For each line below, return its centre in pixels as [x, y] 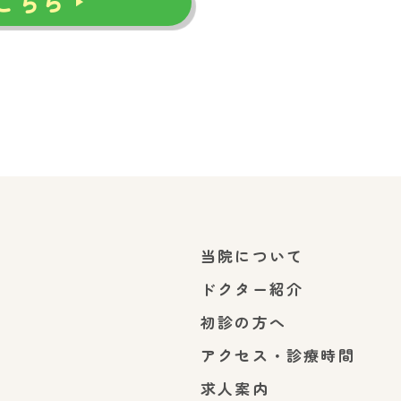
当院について [252, 255]
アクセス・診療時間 [278, 354]
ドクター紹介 [252, 288]
